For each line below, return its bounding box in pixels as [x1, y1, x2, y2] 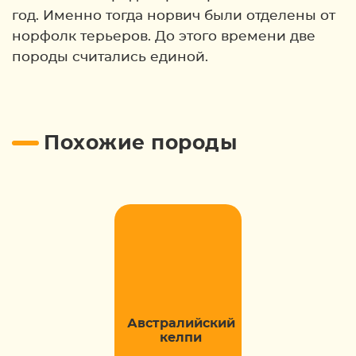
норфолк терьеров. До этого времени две [12, 29, 315, 43]
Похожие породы [44, 133, 237, 153]
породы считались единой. [12, 50, 208, 64]
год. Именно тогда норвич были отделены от [12, 9, 335, 22]
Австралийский [126, 317, 235, 331]
